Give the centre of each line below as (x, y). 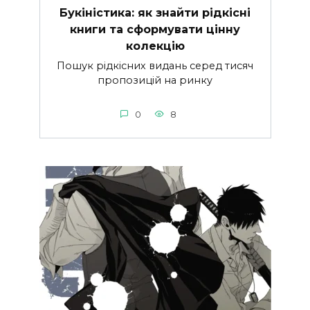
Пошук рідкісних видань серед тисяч (155, 66)
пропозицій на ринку (155, 81)
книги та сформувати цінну (155, 29)
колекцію (155, 46)
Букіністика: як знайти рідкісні (155, 12)
